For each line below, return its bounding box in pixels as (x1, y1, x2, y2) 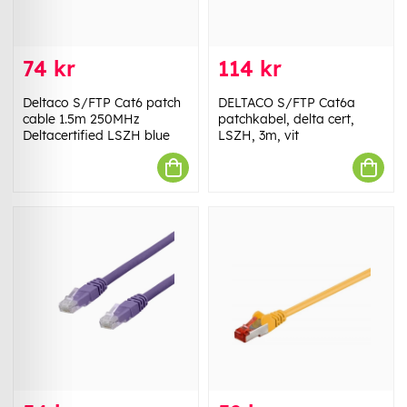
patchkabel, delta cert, (218, 111, 354, 128)
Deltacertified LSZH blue (23, 127, 170, 144)
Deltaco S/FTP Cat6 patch (23, 94, 181, 112)
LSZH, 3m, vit (218, 127, 299, 144)
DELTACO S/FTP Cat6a (218, 94, 355, 112)
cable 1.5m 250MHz (23, 111, 140, 128)
